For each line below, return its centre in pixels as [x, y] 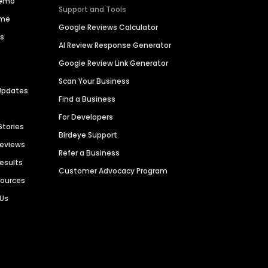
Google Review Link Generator [114, 63]
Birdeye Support [88, 135]
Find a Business [87, 99]
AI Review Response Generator [115, 45]
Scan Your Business [95, 81]
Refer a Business [89, 153]
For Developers [86, 117]
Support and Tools [93, 10]
